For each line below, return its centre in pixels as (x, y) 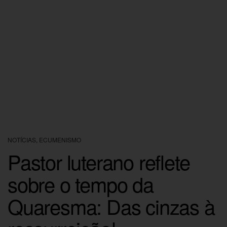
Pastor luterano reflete (99, 161)
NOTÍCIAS (22, 139)
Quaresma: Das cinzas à (111, 206)
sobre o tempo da (81, 183)
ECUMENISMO (60, 139)
